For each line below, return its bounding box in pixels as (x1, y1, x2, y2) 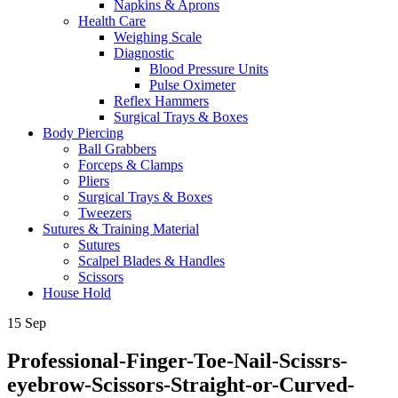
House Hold (43, 284, 111, 300)
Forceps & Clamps (78, 156, 183, 172)
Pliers (78, 172, 109, 188)
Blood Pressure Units (149, 60, 268, 76)
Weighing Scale (114, 28, 202, 44)
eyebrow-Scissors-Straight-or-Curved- (7, 372, 354, 396)
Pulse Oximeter (149, 76, 235, 92)
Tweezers (78, 204, 131, 220)
